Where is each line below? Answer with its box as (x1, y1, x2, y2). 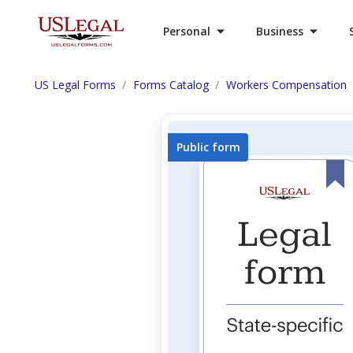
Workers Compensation (226, 77, 347, 92)
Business (256, 24, 303, 39)
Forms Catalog (133, 77, 209, 92)
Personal (163, 24, 210, 39)
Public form (176, 139, 240, 154)
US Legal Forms (35, 77, 116, 92)
